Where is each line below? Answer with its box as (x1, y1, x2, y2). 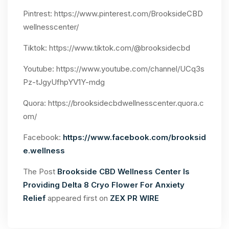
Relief (23, 193, 45, 203)
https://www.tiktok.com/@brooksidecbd (49, 43, 190, 53)
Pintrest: (23, 9, 54, 18)
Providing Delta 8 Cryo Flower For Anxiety (23, 180, 185, 190)
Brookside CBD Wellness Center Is (57, 167, 190, 176)
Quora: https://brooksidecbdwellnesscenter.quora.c (23, 98, 204, 108)
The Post (23, 167, 57, 176)
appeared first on (45, 193, 110, 203)
